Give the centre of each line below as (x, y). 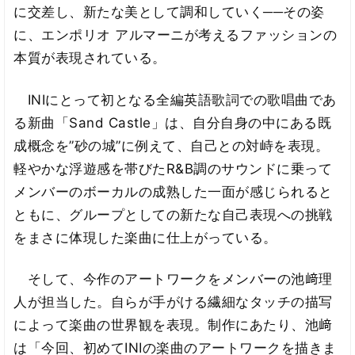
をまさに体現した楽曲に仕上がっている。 (145, 237)
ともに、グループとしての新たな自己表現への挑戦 (173, 214)
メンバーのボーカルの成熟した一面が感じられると (173, 191)
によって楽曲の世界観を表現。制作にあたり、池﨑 (173, 325)
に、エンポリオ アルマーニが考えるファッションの (176, 34)
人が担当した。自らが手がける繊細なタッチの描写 (173, 302)
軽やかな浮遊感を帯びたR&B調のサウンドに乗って (173, 168)
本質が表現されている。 (90, 57)
